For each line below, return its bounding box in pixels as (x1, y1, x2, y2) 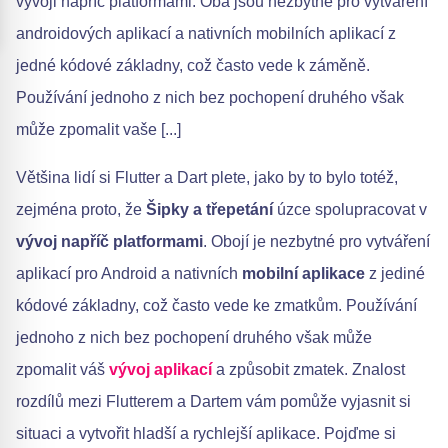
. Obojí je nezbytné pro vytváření (203, 233, 430, 250)
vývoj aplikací (109, 361, 212, 378)
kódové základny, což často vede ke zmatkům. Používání (16, 297, 417, 314)
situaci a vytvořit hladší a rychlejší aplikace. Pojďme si (16, 425, 396, 442)
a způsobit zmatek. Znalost (212, 361, 405, 378)
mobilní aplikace (242, 265, 365, 282)
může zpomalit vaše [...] (16, 121, 181, 138)
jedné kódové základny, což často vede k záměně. (16, 57, 370, 74)
